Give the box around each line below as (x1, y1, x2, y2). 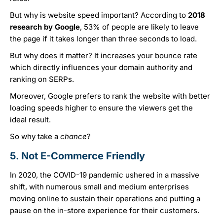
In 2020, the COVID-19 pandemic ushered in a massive (10, 170, 199, 180)
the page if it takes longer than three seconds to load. (10, 34, 199, 44)
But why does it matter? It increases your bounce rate (10, 51, 197, 61)
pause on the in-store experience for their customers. (10, 206, 199, 216)
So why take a (10, 132, 60, 142)
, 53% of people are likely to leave (80, 22, 199, 32)
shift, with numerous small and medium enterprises (10, 182, 189, 192)
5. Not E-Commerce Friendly (10, 150, 145, 162)
